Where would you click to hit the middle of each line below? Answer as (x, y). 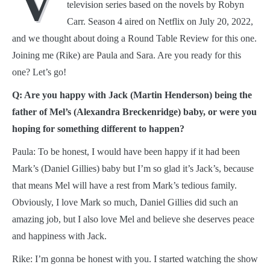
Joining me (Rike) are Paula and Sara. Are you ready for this (127, 55)
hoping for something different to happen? (98, 128)
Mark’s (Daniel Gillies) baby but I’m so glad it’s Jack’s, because (133, 168)
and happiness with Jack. (59, 236)
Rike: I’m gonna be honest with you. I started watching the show (135, 259)
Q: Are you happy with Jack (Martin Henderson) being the (132, 95)
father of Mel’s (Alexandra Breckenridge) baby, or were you (134, 111)
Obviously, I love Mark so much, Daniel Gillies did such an (125, 202)
